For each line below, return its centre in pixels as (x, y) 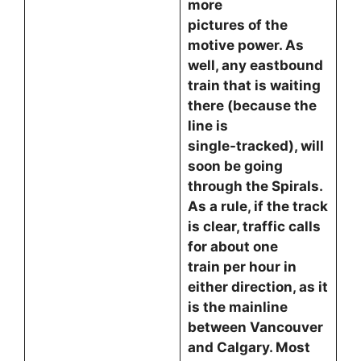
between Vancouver (255, 327)
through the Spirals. (257, 186)
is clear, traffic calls (254, 226)
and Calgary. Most (249, 347)
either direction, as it (257, 287)
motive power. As (245, 45)
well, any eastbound (257, 65)
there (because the (252, 106)
